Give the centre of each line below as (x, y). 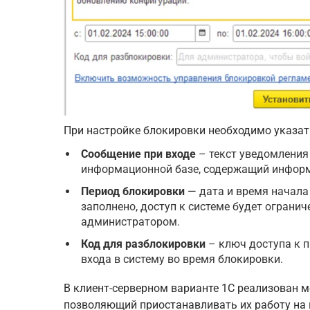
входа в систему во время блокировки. (182, 259)
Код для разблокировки (143, 244)
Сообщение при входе (138, 154)
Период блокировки (133, 191)
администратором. (130, 221)
